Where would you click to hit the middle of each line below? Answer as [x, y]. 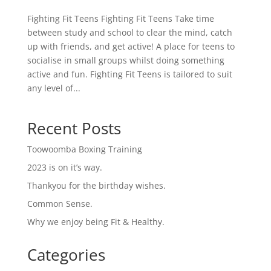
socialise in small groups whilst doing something [126, 60]
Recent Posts [74, 129]
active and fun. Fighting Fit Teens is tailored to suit [129, 74]
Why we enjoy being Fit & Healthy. [96, 222]
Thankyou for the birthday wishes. [96, 186]
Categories [66, 255]
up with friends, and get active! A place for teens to [131, 47]
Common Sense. [60, 204]
